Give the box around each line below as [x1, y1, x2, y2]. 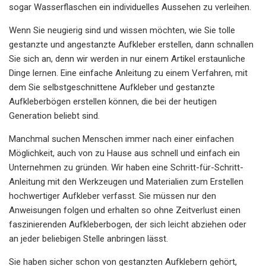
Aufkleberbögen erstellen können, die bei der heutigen [9, 96, 217, 107]
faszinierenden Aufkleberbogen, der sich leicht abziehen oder [9, 218, 246, 230]
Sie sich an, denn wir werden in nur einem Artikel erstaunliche [9, 53, 245, 64]
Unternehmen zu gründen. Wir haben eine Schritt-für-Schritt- [9, 161, 243, 173]
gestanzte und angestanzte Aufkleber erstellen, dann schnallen [9, 39, 254, 50]
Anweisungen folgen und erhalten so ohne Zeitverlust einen [9, 204, 240, 216]
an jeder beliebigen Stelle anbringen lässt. [9, 233, 168, 244]
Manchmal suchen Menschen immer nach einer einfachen [9, 133, 234, 144]
